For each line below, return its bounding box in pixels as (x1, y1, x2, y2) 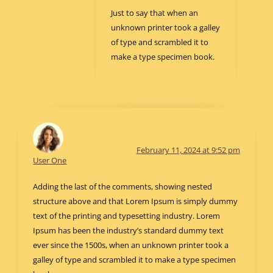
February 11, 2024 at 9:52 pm (136, 144, 240, 156)
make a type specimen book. (111, 51, 215, 63)
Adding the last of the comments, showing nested (33, 181, 213, 193)
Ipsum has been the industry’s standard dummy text (33, 225, 224, 236)
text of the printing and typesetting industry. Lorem (33, 210, 221, 222)
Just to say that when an (111, 7, 199, 19)
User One (33, 155, 67, 166)
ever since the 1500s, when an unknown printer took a (33, 239, 229, 251)
